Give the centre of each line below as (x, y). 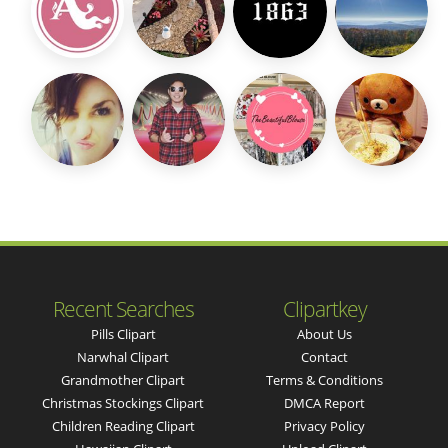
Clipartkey (324, 309)
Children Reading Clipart (123, 426)
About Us (325, 334)
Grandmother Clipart (123, 380)
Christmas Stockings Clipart (123, 403)
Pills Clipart (123, 334)
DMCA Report (325, 403)
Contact (325, 357)
